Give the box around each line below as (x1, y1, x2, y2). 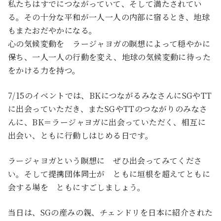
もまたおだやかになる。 (8, 25, 97, 37)
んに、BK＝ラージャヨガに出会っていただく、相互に (8, 116, 206, 128)
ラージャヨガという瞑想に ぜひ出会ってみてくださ (8, 155, 202, 167)
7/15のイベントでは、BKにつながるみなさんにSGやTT (8, 90, 212, 102)
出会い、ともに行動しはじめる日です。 (8, 130, 153, 142)
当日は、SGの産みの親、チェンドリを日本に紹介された (8, 207, 213, 219)
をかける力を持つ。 (8, 65, 80, 76)
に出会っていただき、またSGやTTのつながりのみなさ (8, 103, 208, 115)
